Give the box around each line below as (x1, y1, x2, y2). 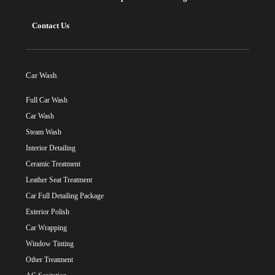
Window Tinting (26, 239, 74, 249)
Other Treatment (26, 255, 73, 265)
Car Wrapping (26, 223, 67, 233)
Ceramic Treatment (26, 160, 80, 169)
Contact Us (32, 21, 69, 31)
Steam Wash (26, 128, 61, 137)
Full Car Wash (26, 96, 68, 105)
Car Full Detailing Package (26, 192, 104, 201)
